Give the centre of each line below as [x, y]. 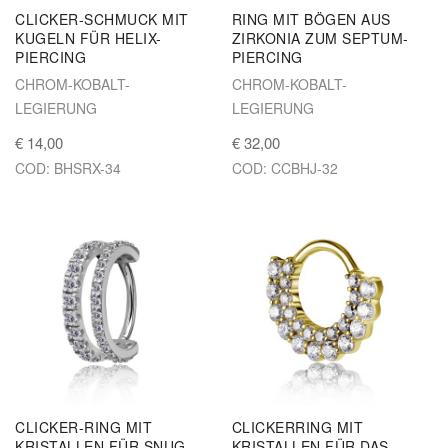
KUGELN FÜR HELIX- [88, 37]
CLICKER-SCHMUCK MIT [102, 18]
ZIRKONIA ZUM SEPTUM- [320, 37]
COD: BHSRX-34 [68, 167]
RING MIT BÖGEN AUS [311, 18]
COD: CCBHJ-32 [284, 167]
